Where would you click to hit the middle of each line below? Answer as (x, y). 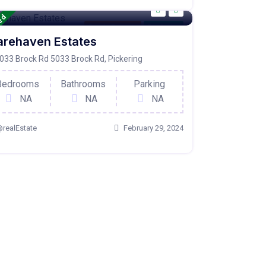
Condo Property (113, 27)
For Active (163, 27)
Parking (150, 84)
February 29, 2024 (153, 128)
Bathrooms (83, 84)
